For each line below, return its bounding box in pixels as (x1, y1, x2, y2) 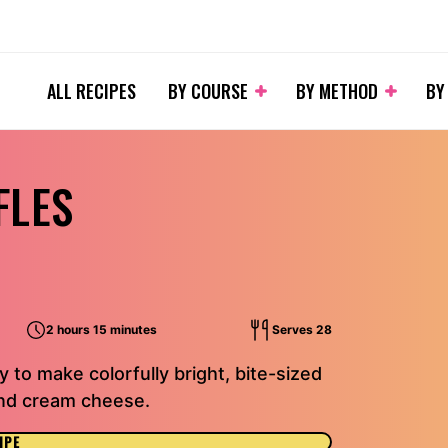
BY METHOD (296, 78, 378, 104)
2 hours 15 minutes (45, 322, 157, 337)
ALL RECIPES (47, 78, 136, 104)
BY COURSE (168, 78, 248, 104)
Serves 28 (271, 322, 332, 337)
